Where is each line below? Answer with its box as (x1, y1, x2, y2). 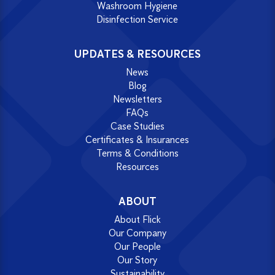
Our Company (108, 227, 166, 239)
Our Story (117, 254, 158, 266)
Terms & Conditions (96, 147, 179, 160)
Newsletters (112, 93, 162, 106)
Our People (114, 240, 161, 252)
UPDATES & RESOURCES (74, 47, 201, 61)
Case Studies (110, 120, 165, 133)
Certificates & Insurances (85, 134, 190, 146)
